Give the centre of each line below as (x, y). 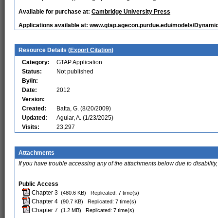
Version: (33, 99)
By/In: (30, 81)
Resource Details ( (44, 50)
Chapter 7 (44, 210)
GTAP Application (79, 62)
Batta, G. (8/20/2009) (84, 109)
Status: (32, 72)
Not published (75, 72)
